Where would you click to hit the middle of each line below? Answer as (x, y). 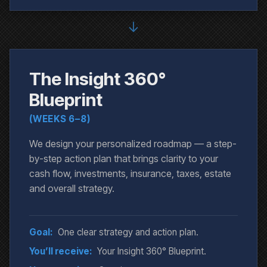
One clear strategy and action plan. (128, 232)
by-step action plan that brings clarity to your (124, 159)
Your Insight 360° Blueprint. (152, 252)
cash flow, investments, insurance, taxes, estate (130, 174)
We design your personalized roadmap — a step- (133, 144)
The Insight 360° (97, 79)
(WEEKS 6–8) (60, 119)
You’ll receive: (60, 252)
